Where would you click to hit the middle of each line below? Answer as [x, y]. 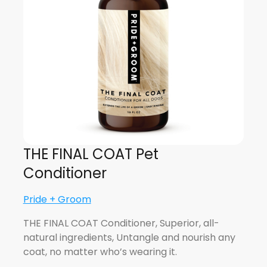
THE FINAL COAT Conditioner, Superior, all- [121, 223]
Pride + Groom [57, 199]
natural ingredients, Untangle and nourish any [129, 237]
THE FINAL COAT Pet [91, 154]
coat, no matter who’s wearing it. [100, 252]
